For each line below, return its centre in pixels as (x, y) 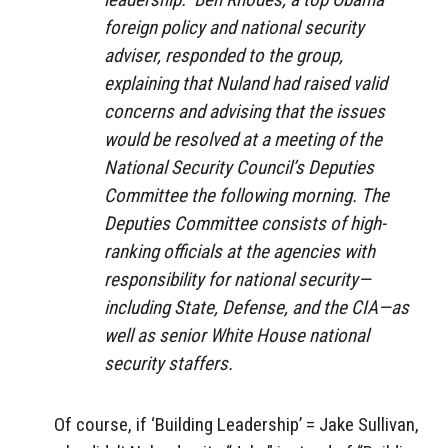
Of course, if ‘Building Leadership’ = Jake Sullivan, (236, 424)
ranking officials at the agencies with (239, 251)
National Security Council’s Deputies (239, 167)
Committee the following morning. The (246, 195)
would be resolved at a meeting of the (243, 139)
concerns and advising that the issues (244, 111)
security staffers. (168, 363)
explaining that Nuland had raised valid (245, 83)
